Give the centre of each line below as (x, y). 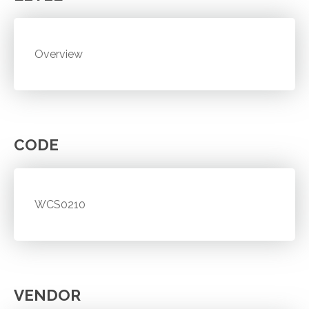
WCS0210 (60, 204)
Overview (59, 54)
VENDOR (47, 295)
